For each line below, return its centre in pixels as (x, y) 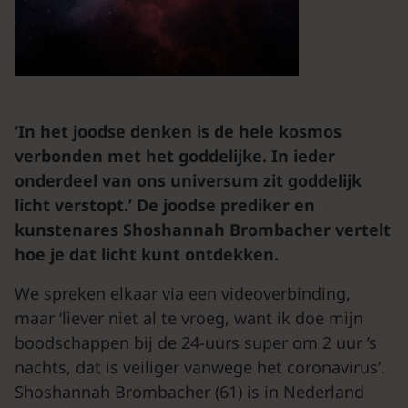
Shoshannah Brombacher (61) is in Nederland (189, 392)
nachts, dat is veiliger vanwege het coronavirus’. (200, 367)
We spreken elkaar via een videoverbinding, (183, 293)
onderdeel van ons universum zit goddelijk (188, 180)
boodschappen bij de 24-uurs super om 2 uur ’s (196, 342)
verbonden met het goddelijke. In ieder (175, 156)
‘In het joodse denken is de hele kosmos (178, 131)
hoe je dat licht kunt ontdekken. (147, 254)
